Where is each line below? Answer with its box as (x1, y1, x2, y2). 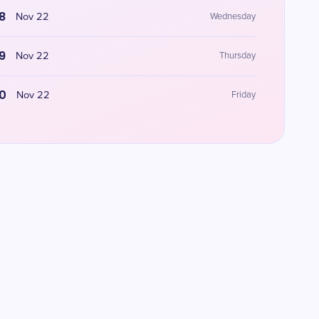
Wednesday (209, 12, 256, 21)
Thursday (219, 51, 256, 61)
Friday (231, 90, 256, 100)
